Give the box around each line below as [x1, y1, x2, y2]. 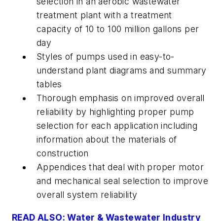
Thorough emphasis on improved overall [37, 93, 205, 104]
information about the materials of [37, 134, 177, 145]
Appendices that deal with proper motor [37, 162, 204, 173]
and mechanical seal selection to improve [37, 176, 208, 186]
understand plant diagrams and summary [37, 65, 207, 76]
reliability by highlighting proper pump [37, 107, 194, 117]
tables [37, 79, 62, 90]
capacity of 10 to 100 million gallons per [37, 24, 199, 35]
